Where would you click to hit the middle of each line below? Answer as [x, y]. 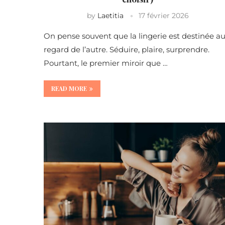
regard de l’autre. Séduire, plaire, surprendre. [127, 50]
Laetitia [110, 16]
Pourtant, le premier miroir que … [106, 63]
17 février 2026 [163, 16]
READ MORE [69, 89]
